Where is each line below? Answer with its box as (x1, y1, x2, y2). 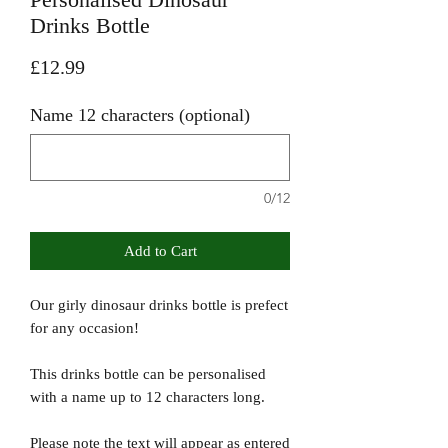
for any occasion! (30, 319, 139, 336)
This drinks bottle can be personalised (30, 365, 266, 382)
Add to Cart (123, 242, 197, 259)
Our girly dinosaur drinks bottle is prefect (30, 296, 288, 313)
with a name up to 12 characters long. (30, 388, 265, 405)
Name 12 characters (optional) (30, 104, 250, 125)
